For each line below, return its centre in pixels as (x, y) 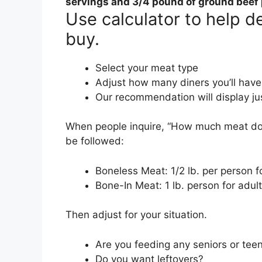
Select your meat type (147, 68)
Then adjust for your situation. (136, 215)
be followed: (95, 141)
